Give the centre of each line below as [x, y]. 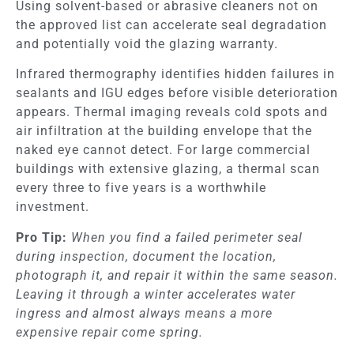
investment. [53, 207]
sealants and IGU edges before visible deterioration [177, 93]
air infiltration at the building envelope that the [164, 131]
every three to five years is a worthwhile [141, 188]
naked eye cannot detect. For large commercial [163, 150]
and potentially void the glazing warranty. [147, 44]
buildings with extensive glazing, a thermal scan [168, 169]
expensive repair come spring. [109, 332]
